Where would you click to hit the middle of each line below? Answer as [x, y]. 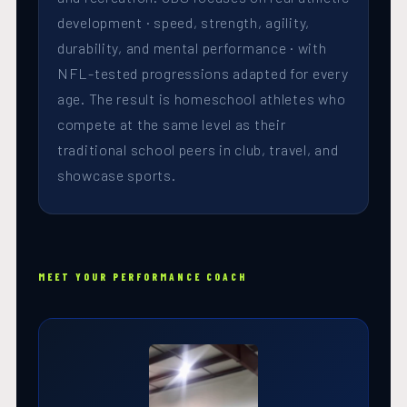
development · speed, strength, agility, [184, 23]
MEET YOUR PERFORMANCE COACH [143, 277]
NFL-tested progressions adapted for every [203, 74]
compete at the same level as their [172, 124]
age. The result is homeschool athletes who [202, 99]
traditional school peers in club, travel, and [198, 150]
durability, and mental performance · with [192, 48]
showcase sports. [117, 175]
